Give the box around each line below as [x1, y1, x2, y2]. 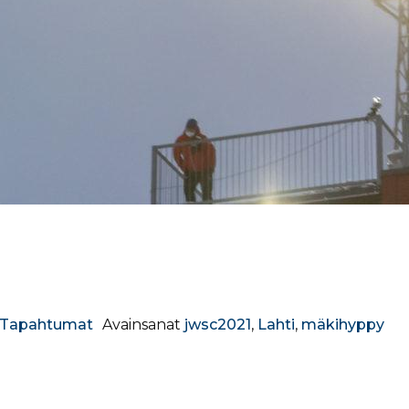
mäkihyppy [301, 316, 384, 333]
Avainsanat [102, 316, 184, 333]
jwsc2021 [184, 316, 251, 333]
